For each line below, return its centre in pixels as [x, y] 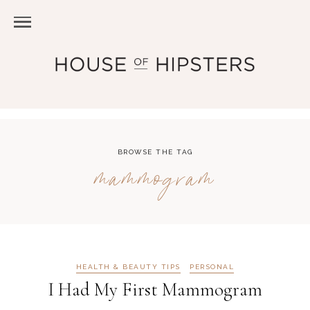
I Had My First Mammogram [155, 289]
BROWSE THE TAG [155, 152]
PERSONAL [212, 267]
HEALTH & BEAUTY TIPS [128, 267]
